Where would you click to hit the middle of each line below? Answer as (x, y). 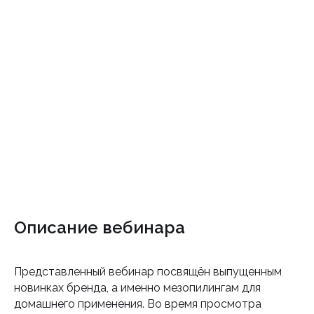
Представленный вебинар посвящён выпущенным (148, 272)
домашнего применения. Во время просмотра (138, 304)
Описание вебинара (100, 227)
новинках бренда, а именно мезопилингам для (137, 288)
